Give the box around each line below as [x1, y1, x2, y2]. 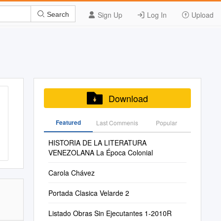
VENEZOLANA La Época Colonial [48, 147, 153, 157]
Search [45, 10, 69, 18]
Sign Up [96, 10, 122, 20]
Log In [145, 10, 167, 20]
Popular [155, 118, 177, 127]
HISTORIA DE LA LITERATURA [48, 138, 147, 147]
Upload [189, 10, 214, 20]
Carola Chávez [48, 168, 95, 178]
